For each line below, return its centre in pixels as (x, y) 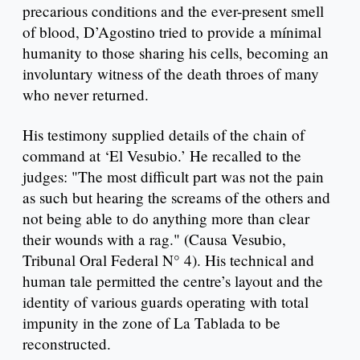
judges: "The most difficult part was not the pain (173, 176)
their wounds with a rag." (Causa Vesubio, (154, 239)
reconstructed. (67, 343)
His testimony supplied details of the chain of (164, 134)
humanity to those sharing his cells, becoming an (176, 52)
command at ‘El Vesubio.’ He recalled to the (162, 155)
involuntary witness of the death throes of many (171, 73)
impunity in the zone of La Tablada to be (151, 322)
